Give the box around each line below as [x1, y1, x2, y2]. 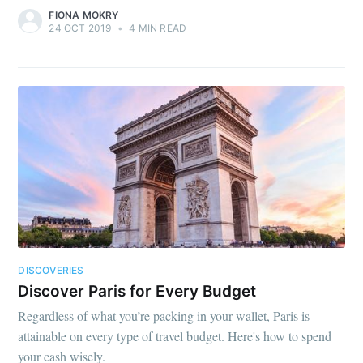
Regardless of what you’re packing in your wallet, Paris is [18, 307, 310, 325]
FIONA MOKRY [49, 8, 119, 21]
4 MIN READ [126, 21, 187, 34]
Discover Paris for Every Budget [18, 281, 257, 301]
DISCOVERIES [18, 264, 84, 277]
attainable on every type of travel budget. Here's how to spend [18, 327, 332, 345]
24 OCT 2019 [49, 21, 112, 34]
